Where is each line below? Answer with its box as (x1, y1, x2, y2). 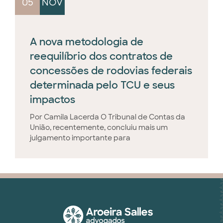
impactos (30, 93, 75, 107)
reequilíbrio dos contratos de (30, 50, 173, 63)
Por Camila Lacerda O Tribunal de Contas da (30, 112, 185, 122)
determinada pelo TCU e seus (30, 79, 175, 92)
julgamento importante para (30, 133, 130, 143)
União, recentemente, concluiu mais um (30, 123, 168, 132)
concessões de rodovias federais (30, 64, 192, 78)
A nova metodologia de (30, 35, 143, 49)
